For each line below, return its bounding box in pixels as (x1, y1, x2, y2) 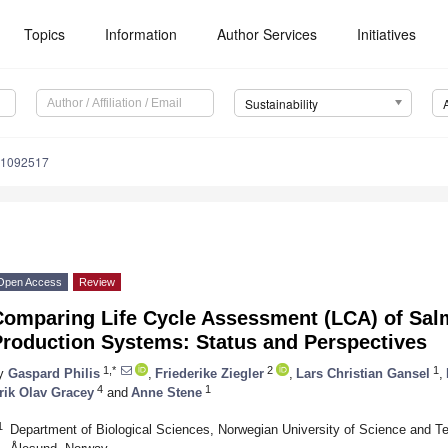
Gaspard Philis (8, 365, 100, 381)
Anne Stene (131, 384, 202, 400)
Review (79, 276, 115, 289)
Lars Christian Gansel (296, 365, 430, 381)
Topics (24, 24, 66, 44)
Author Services (217, 24, 318, 44)
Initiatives (357, 24, 417, 44)
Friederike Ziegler (155, 365, 264, 381)
